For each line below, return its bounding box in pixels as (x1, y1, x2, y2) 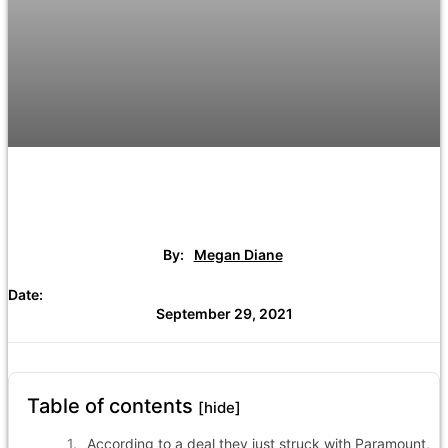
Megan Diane (193, 246, 283, 263)
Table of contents (27, 393, 198, 418)
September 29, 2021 (155, 304, 293, 322)
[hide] (198, 397, 241, 417)
